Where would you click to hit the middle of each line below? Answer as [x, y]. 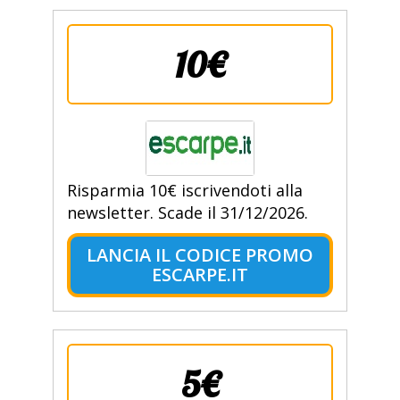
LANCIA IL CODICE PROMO [200, 255]
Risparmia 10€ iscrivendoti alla [184, 191]
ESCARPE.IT [200, 275]
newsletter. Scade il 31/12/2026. [187, 213]
